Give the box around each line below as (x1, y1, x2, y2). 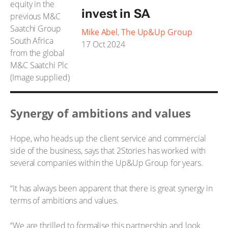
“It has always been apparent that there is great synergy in (10, 182, 213, 194)
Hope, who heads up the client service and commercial (10, 133, 206, 144)
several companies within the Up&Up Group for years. (10, 157, 203, 168)
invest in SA (81, 7, 150, 21)
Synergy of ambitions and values (10, 105, 191, 121)
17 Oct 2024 (81, 39, 125, 50)
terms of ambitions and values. (10, 194, 119, 206)
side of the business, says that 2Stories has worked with (10, 145, 206, 156)
